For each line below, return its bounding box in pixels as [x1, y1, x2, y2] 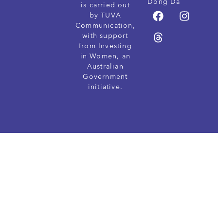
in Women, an [80, 52, 131, 61]
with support [82, 31, 128, 41]
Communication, [75, 21, 135, 31]
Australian [87, 62, 124, 72]
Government [83, 72, 128, 82]
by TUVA [89, 11, 122, 20]
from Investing [78, 41, 132, 51]
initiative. [88, 82, 123, 92]
